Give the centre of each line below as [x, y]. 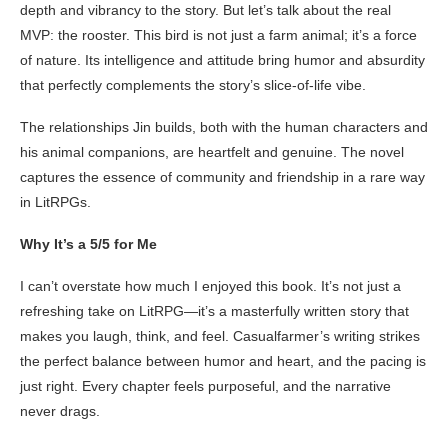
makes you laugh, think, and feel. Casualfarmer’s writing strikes [220, 335]
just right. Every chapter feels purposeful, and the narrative [205, 385]
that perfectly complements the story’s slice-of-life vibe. [193, 84]
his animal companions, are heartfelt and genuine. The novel [212, 151]
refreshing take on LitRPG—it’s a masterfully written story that [214, 310]
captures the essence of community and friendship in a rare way [222, 176]
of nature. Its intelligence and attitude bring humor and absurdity [222, 59]
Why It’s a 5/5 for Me [88, 243]
